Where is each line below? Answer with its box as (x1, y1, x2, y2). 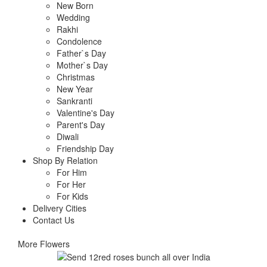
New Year (57, 83, 93, 95)
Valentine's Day (57, 107, 114, 119)
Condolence (57, 35, 102, 47)
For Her (57, 178, 86, 190)
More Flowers (18, 238, 70, 250)
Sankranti (57, 95, 92, 107)
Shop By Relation (33, 154, 98, 166)
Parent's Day (57, 119, 105, 131)
